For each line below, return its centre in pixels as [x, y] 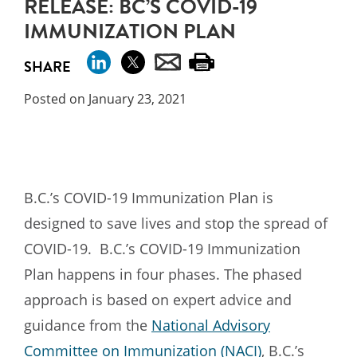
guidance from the [88, 325]
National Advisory [211, 325]
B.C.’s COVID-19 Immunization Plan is [149, 197]
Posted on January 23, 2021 [105, 98]
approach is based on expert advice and [158, 299]
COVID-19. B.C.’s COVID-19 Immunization [162, 248]
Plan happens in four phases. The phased [163, 274]
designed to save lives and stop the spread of [176, 223]
